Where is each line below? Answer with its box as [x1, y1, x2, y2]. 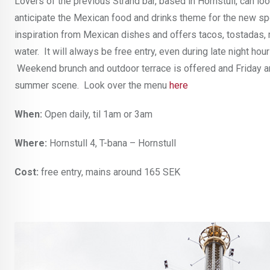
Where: [14, 137, 47, 149]
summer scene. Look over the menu [14, 80, 167, 92]
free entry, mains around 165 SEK [39, 166, 180, 178]
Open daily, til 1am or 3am [42, 108, 152, 121]
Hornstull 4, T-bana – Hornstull [47, 137, 176, 149]
